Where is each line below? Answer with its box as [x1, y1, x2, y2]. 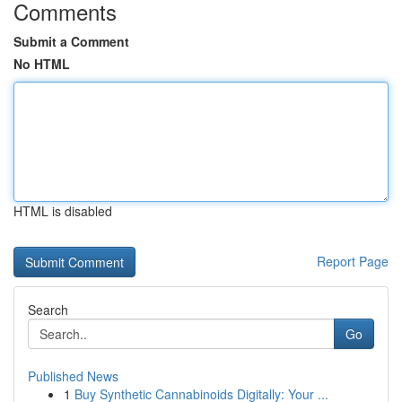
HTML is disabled [13, 202, 112, 220]
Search [28, 301, 68, 319]
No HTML [13, 55, 70, 73]
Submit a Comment [13, 32, 129, 50]
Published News [28, 367, 118, 385]
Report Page [317, 252, 389, 270]
